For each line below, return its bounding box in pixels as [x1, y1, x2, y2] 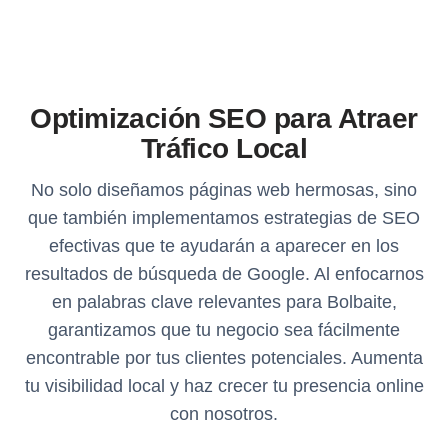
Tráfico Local [140, 132, 308, 164]
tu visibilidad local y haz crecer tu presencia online [24, 375, 424, 396]
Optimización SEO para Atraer [30, 102, 418, 134]
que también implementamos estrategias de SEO [28, 207, 420, 228]
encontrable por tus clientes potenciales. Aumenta [25, 347, 423, 368]
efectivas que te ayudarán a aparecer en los [49, 235, 399, 256]
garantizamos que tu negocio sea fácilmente [48, 319, 400, 340]
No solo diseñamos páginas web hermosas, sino [31, 179, 417, 200]
